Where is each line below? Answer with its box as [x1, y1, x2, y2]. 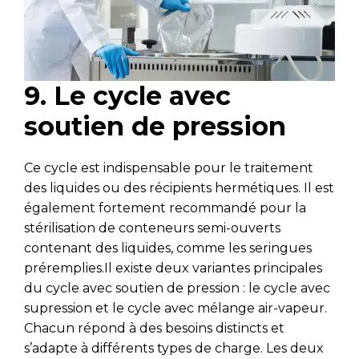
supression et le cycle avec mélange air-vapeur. [24, 301, 327, 317]
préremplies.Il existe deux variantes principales [24, 260, 322, 276]
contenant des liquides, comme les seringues [24, 240, 312, 256]
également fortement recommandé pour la [24, 200, 306, 216]
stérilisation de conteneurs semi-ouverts [24, 220, 280, 236]
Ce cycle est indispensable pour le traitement [24, 160, 313, 176]
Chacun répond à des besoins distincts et [24, 321, 284, 337]
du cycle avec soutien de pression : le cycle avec [24, 280, 330, 296]
